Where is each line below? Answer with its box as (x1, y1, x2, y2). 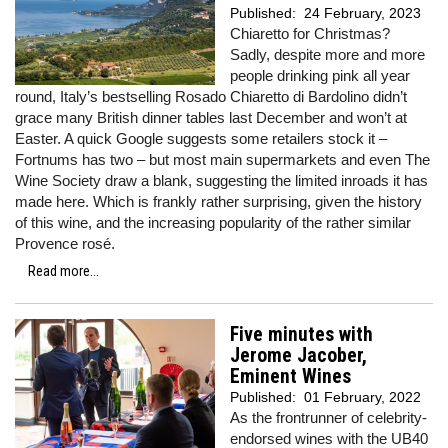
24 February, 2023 (304, 5, 421, 21)
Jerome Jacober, (230, 344, 367, 367)
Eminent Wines (230, 365, 351, 388)
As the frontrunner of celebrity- (230, 409, 427, 426)
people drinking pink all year (230, 67, 410, 84)
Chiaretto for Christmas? (230, 25, 390, 42)
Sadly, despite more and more (230, 46, 425, 63)
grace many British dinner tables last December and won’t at (15, 109, 407, 126)
